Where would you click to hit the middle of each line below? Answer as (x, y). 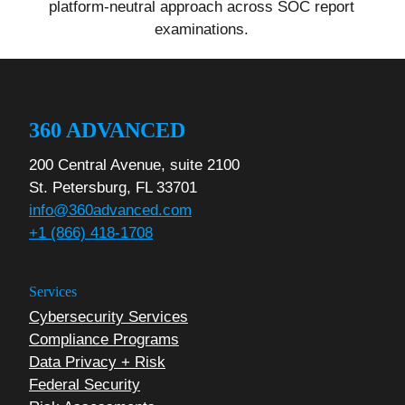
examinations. (202, 29)
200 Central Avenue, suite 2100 (134, 165)
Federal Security (85, 384)
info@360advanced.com (110, 210)
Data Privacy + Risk (97, 362)
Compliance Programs (104, 339)
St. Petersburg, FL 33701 (113, 188)
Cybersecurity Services (108, 316)
